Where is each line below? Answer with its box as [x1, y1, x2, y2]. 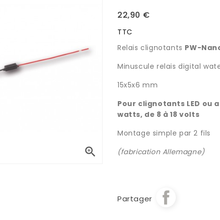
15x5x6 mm [117, 80, 158, 90]
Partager [117, 193, 152, 204]
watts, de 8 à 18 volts [117, 110, 200, 119]
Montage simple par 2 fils [117, 128, 211, 138]
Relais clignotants [117, 43, 185, 53]
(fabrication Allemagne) [117, 147, 205, 157]
